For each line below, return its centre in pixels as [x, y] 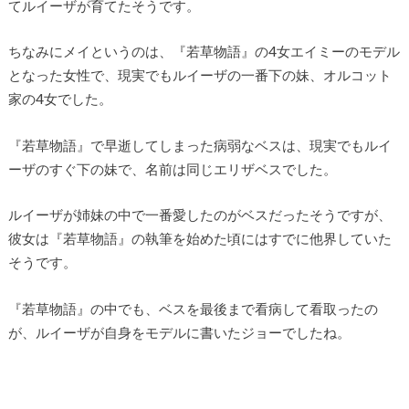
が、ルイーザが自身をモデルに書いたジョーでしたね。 [179, 332]
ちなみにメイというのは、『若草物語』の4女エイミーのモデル [204, 52]
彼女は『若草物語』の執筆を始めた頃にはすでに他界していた [199, 239]
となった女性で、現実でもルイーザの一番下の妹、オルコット [199, 75]
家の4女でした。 [60, 99]
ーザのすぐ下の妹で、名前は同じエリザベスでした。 [172, 168]
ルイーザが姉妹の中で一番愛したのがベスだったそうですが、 [199, 215]
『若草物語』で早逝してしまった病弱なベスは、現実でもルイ [199, 145]
